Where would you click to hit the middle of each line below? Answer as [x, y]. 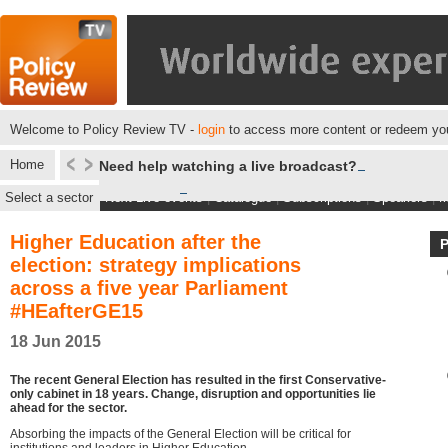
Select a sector [49, 197]
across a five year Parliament [149, 288]
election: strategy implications [155, 265]
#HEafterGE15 [76, 311]
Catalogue [243, 197]
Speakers [400, 197]
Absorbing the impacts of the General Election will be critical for [180, 434]
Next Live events [154, 197]
